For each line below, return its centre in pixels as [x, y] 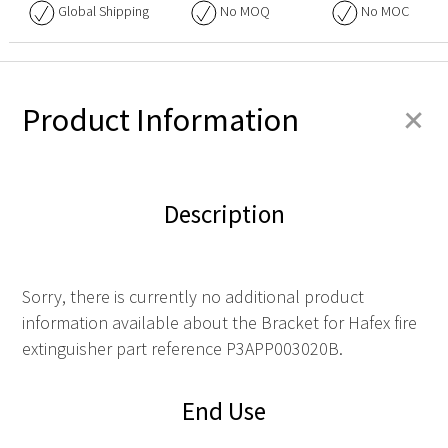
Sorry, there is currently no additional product [193, 297]
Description [224, 213]
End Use [224, 410]
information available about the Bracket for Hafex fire [219, 323]
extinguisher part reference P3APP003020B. [182, 349]
